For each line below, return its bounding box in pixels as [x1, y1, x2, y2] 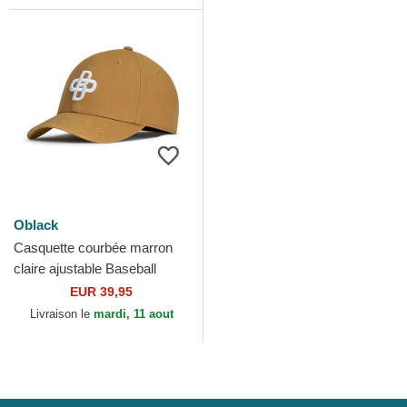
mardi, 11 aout [93, 307, 174, 321]
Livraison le [29, 307, 94, 321]
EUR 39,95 [70, 284, 133, 299]
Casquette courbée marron [14, 240, 173, 255]
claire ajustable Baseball [14, 261, 156, 276]
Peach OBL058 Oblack [14, 282, 151, 297]
